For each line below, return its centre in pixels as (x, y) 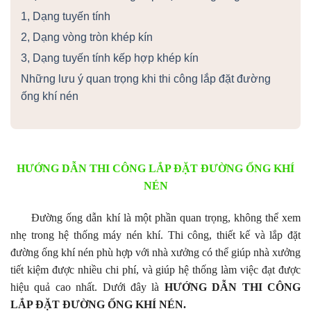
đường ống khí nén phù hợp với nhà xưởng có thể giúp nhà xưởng (155, 253)
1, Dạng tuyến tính (66, 16)
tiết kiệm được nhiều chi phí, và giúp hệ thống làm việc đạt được (155, 270)
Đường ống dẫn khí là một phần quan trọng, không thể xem (155, 218)
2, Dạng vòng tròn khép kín (87, 37)
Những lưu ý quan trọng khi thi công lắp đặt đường (146, 78)
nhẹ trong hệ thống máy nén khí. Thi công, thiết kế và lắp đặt (155, 235)
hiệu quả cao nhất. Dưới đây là (87, 287)
